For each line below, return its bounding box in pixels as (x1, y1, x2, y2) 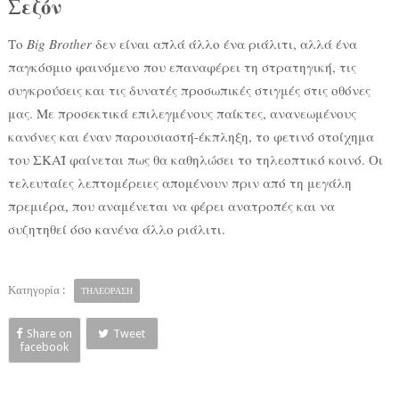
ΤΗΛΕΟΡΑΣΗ (80, 285, 133, 296)
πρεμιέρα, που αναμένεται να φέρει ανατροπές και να (7, 196, 335, 215)
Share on (27, 326, 73, 340)
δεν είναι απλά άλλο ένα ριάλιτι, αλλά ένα (91, 34, 357, 53)
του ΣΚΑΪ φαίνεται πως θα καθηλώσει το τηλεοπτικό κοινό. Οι (7, 150, 383, 168)
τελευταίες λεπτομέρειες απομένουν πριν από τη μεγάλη (7, 173, 352, 191)
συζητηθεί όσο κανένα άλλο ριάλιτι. (7, 219, 225, 238)
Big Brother (26, 34, 92, 53)
